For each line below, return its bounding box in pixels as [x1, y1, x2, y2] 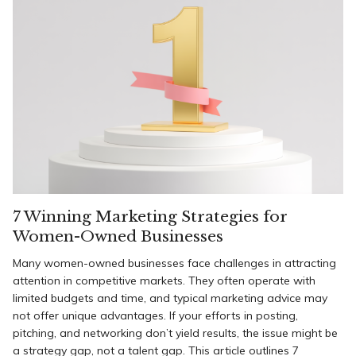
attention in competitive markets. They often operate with [13, 273, 315, 288]
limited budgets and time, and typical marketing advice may [13, 290, 327, 305]
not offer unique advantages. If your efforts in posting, [13, 308, 298, 323]
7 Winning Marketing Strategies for [13, 207, 288, 226]
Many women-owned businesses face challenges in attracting [13, 255, 336, 270]
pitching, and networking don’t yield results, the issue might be [13, 325, 338, 340]
